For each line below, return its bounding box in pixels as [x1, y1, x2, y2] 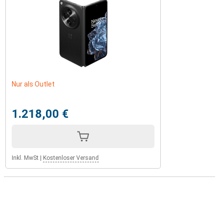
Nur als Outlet [12, 80, 55, 88]
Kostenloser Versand [43, 154, 99, 161]
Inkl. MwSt [12, 154, 39, 161]
